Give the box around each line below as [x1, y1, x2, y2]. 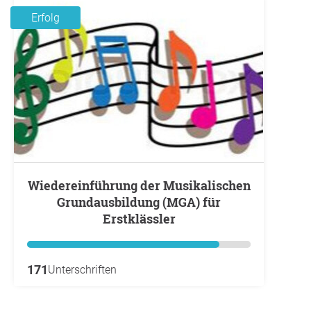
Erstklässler [102, 210, 176, 227]
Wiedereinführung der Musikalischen [27, 177, 40, 194]
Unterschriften [48, 263, 117, 276]
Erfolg [31, 11, 60, 24]
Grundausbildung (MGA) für [57, 194, 221, 210]
